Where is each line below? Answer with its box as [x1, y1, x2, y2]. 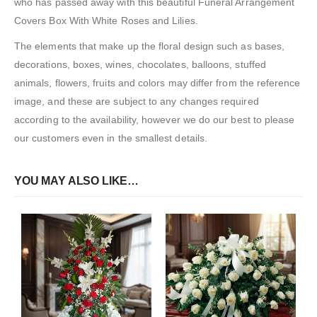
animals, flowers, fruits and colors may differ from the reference [14, 77, 301, 89]
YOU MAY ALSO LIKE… [14, 175, 139, 188]
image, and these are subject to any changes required [14, 96, 259, 108]
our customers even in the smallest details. [14, 132, 208, 144]
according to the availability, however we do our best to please [14, 114, 295, 126]
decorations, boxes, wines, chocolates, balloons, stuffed [14, 59, 266, 71]
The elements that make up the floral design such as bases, [14, 40, 285, 52]
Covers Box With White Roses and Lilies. [14, 15, 198, 27]
